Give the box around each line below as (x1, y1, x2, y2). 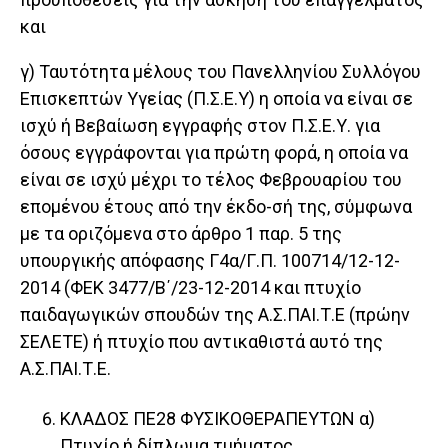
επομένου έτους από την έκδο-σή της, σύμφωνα (20, 196, 412, 218)
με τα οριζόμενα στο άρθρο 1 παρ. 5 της (20, 223, 342, 245)
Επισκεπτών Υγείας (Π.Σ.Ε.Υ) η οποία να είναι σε (20, 88, 413, 110)
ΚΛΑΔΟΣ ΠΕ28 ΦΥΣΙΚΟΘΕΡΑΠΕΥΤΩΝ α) (60, 408, 375, 430)
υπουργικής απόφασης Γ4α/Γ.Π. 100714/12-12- (20, 250, 400, 272)
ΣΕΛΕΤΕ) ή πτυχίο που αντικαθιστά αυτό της (20, 331, 383, 353)
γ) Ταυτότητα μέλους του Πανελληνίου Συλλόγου (20, 61, 421, 83)
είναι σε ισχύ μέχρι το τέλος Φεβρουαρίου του (20, 169, 402, 191)
